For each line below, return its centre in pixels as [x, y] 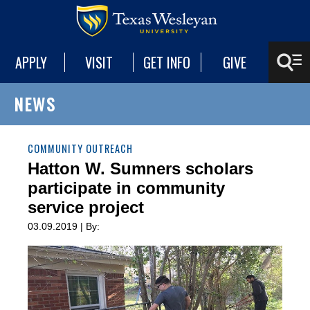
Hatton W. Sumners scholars [140, 168]
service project [86, 207]
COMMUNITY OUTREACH [80, 148]
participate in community [126, 188]
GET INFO [167, 62]
